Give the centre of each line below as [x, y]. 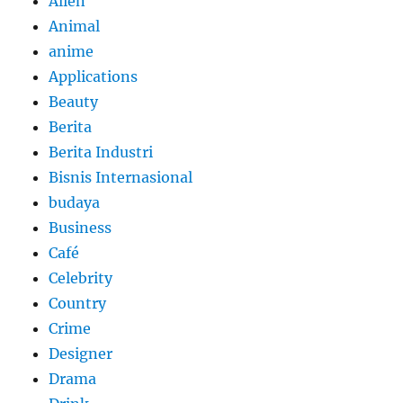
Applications [94, 76]
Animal [75, 26]
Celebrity [81, 278]
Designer [81, 353]
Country [78, 303]
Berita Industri [101, 152]
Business [81, 227]
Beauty [74, 101]
